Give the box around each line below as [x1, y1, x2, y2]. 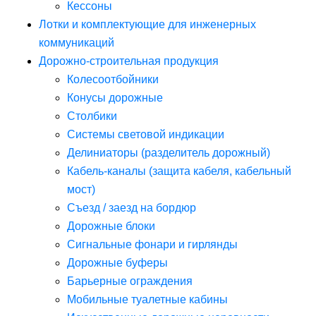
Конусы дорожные [67, 92, 163, 104]
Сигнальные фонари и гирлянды [67, 238, 238, 250]
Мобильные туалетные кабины [67, 293, 228, 305]
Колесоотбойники [67, 73, 159, 85]
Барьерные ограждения [67, 275, 193, 287]
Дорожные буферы [67, 257, 168, 269]
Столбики [67, 110, 117, 122]
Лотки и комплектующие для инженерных [39, 18, 256, 30]
